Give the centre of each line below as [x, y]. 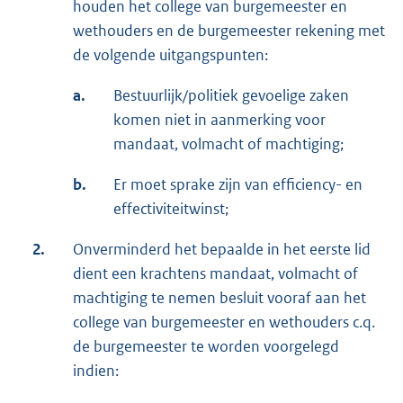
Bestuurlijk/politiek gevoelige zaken [231, 95]
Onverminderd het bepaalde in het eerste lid [222, 249]
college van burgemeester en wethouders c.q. [224, 322]
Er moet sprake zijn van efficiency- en [238, 184]
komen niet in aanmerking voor [219, 119]
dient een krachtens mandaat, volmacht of [215, 273]
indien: [96, 370]
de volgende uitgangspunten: [170, 54]
